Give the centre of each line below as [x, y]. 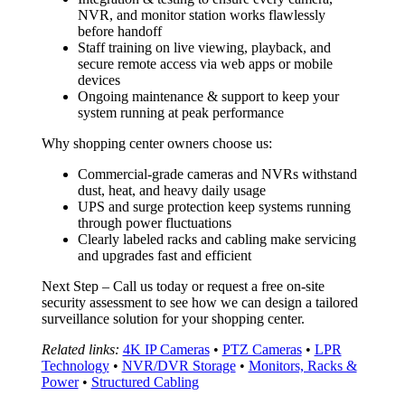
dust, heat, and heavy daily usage [171, 191]
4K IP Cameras [166, 350]
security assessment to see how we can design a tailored [199, 303]
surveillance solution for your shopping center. [173, 319]
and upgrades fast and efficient [164, 256]
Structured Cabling [145, 382]
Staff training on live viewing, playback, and [204, 48]
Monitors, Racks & [302, 366]
